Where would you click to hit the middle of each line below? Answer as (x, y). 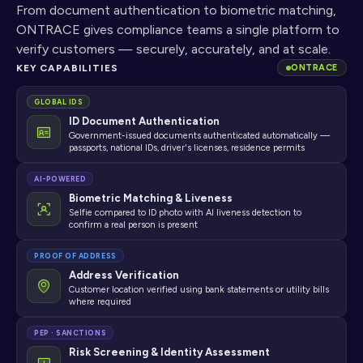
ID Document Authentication (144, 121)
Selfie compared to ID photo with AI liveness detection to (185, 213)
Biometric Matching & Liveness (151, 198)
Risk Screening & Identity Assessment (169, 352)
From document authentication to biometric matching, (176, 10)
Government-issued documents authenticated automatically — (199, 136)
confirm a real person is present (133, 225)
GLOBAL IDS (59, 102)
